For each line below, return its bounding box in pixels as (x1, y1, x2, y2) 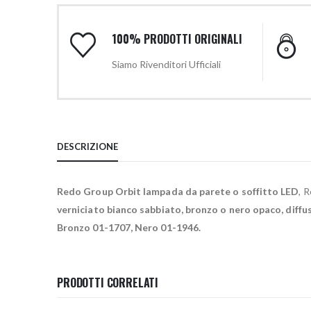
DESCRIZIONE (57, 140, 118, 152)
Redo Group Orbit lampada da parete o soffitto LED (57, 185, 299, 197)
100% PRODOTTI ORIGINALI (112, 30, 243, 47)
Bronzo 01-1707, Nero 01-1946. (57, 221, 201, 233)
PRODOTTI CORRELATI (57, 274, 159, 291)
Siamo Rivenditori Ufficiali (112, 58, 221, 70)
